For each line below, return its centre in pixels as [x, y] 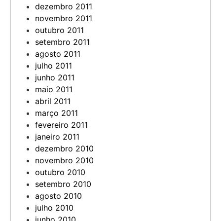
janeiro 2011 [57, 136]
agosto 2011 [58, 54]
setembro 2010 [63, 184]
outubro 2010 [60, 172]
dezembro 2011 [64, 6]
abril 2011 [53, 101]
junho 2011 [55, 77]
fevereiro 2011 [61, 125]
